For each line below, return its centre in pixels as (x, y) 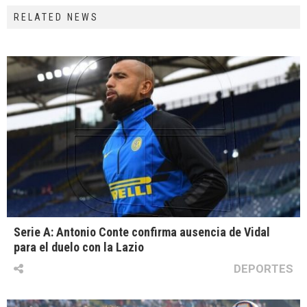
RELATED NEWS (56, 17)
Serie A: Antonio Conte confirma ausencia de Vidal (142, 232)
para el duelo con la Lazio (79, 247)
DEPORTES (263, 269)
